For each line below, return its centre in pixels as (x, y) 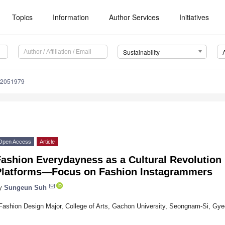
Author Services (134, 17)
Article (47, 142)
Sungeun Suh (25, 187)
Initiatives (194, 17)
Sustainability (141, 52)
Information (71, 17)
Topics (23, 17)
